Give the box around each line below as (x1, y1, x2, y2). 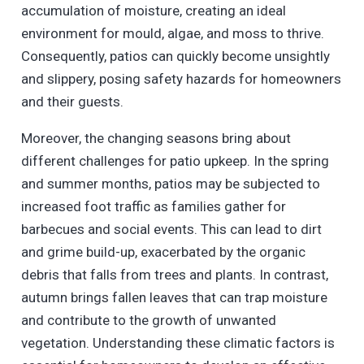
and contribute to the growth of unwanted (20, 311, 276, 328)
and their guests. (20, 93, 123, 110)
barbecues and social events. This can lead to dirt (20, 220, 322, 237)
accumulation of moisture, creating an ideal (20, 2, 286, 19)
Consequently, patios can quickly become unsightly (20, 47, 330, 64)
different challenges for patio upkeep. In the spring (20, 152, 329, 169)
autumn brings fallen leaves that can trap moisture (20, 288, 327, 305)
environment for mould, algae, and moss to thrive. (20, 24, 324, 41)
